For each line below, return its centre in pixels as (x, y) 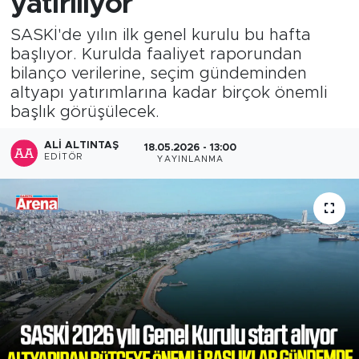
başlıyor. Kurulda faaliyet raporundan (156, 54)
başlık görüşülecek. (85, 112)
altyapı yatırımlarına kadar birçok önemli (168, 93)
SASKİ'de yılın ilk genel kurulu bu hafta (160, 35)
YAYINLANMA (191, 159)
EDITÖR (63, 157)
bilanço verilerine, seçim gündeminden (158, 73)
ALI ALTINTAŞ (82, 146)
